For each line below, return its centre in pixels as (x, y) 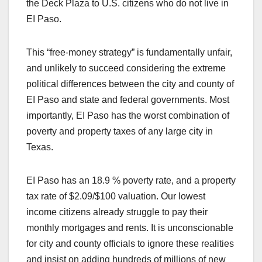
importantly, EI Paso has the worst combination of (128, 116)
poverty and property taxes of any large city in (120, 132)
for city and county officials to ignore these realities (130, 244)
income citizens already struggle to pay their (117, 212)
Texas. (40, 147)
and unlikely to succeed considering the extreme (126, 68)
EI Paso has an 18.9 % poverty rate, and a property (131, 181)
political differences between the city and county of (130, 84)
